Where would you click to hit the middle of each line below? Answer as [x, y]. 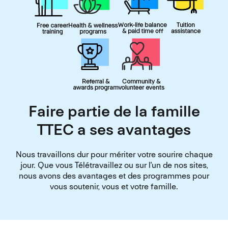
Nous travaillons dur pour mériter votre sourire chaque [114, 155]
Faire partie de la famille [114, 111]
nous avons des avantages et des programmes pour [114, 176]
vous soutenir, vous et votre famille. [114, 187]
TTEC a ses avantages [114, 130]
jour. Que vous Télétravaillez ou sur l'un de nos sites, [114, 165]
